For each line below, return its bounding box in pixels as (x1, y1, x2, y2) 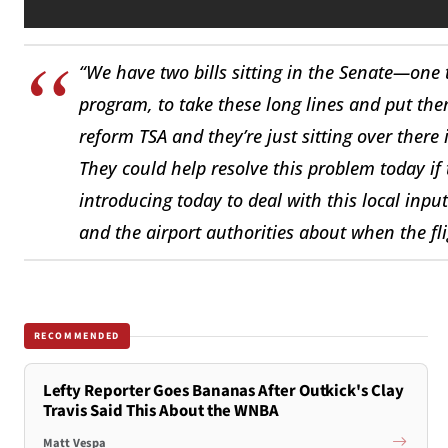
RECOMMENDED (33, 328, 121, 343)
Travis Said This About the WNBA (42, 399, 279, 424)
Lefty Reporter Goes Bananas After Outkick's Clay (42, 379, 404, 404)
